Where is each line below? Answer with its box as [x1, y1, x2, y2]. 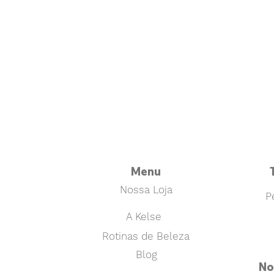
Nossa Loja [120, 183, 172, 196]
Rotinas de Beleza [102, 230, 190, 243]
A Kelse [126, 210, 161, 223]
